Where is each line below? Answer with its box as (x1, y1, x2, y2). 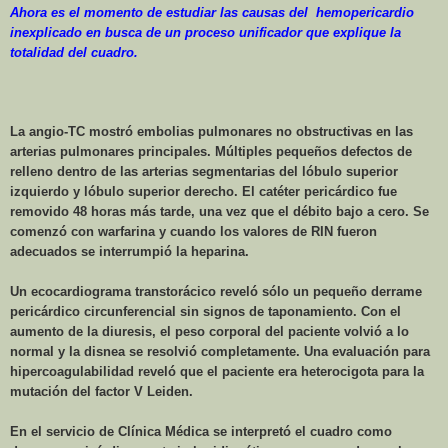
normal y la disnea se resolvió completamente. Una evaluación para (10, 344, 430, 360)
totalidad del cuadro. (10, 45, 138, 61)
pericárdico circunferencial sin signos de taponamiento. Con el (10, 304, 401, 320)
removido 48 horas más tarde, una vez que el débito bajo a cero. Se (10, 204, 429, 220)
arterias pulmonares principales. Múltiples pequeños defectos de (10, 144, 412, 160)
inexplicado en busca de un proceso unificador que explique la (10, 25, 401, 41)
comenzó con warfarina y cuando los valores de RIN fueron (10, 224, 377, 240)
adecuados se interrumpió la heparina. (10, 244, 249, 260)
